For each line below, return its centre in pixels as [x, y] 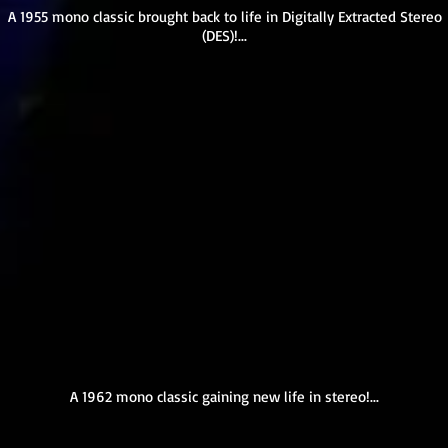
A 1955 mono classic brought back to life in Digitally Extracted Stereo [224, 16]
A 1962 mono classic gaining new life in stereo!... [224, 396]
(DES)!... [224, 35]
